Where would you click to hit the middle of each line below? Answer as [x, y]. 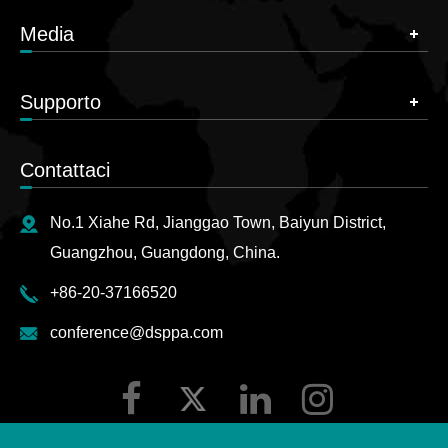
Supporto [60, 102]
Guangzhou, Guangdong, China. [165, 253]
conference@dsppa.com [136, 333]
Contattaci [65, 170]
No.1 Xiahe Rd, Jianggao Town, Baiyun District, [218, 223]
